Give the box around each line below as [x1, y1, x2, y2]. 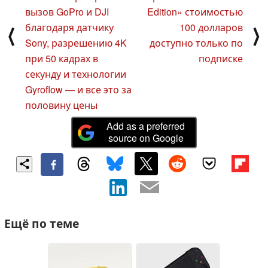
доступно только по [150, 36, 243, 50]
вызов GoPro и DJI [25, 5, 109, 19]
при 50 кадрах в [25, 51, 98, 66]
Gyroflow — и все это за [25, 83, 132, 97]
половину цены [25, 98, 98, 112]
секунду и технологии [25, 67, 126, 81]
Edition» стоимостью [147, 5, 243, 19]
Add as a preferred [106, 118, 185, 133]
